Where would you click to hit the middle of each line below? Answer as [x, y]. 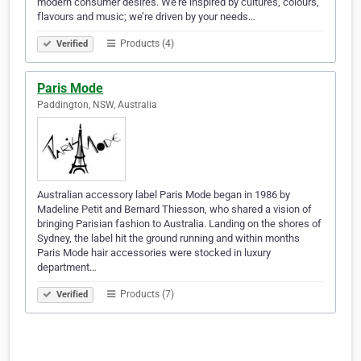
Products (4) [146, 44]
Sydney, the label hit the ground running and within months [168, 239]
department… [67, 268]
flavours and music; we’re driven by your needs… [146, 17]
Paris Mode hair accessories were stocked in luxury [154, 253]
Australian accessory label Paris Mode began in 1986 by [164, 195]
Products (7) [146, 295]
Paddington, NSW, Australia [97, 105]
